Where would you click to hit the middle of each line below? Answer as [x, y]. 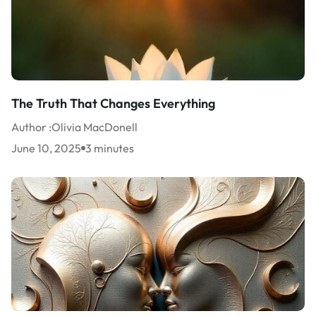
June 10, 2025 [46, 148]
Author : [31, 127]
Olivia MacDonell [95, 127]
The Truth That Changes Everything [113, 104]
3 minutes [110, 148]
